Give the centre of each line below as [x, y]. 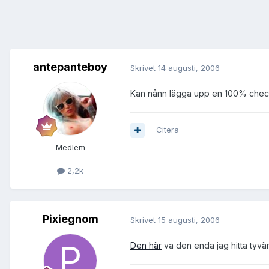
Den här [146, 246]
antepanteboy [70, 67]
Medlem [70, 147]
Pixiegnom [70, 219]
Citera [168, 130]
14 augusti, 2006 [189, 68]
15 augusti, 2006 [189, 219]
